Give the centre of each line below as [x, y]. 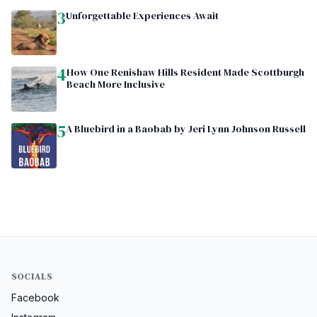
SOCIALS [32, 276]
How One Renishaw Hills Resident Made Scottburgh [185, 72]
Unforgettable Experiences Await [142, 15]
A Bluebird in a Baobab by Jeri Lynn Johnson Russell [186, 128]
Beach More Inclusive [116, 84]
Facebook [35, 297]
